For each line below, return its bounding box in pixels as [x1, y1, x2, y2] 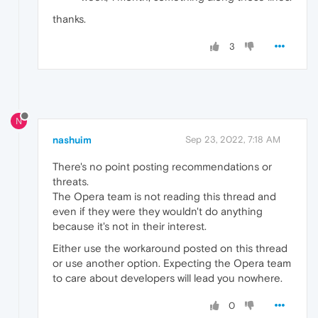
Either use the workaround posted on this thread [53, 242, 287, 255]
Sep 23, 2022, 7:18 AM [185, 134, 280, 146]
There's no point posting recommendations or [53, 160, 272, 173]
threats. [53, 175, 89, 188]
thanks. [53, 13, 86, 26]
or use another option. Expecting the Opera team [53, 257, 291, 270]
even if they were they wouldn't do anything [53, 205, 263, 218]
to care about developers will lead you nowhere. [53, 272, 283, 285]
